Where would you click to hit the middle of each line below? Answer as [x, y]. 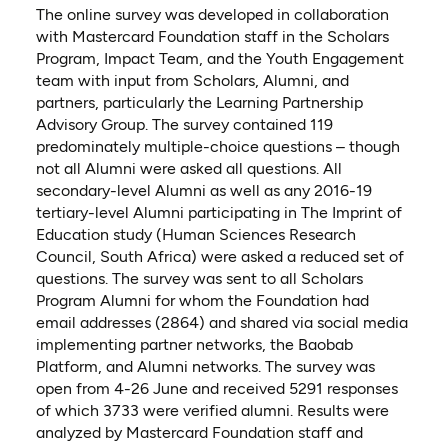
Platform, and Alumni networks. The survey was [205, 366]
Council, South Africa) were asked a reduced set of [219, 256]
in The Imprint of [342, 212]
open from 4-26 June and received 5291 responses [216, 388]
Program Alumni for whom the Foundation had [202, 300]
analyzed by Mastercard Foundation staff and [199, 432]
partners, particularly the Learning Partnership [199, 102]
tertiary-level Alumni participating [159, 212]
